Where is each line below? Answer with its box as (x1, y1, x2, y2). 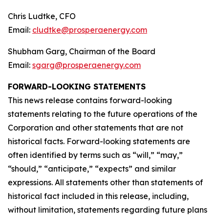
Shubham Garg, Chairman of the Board (8, 46, 155, 56)
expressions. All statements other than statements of (8, 177, 203, 187)
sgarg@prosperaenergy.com (32, 60, 141, 70)
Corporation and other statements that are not (8, 123, 183, 132)
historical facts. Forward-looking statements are (8, 136, 190, 146)
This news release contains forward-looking (8, 95, 172, 105)
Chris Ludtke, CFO (8, 11, 76, 21)
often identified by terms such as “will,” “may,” (8, 150, 183, 160)
